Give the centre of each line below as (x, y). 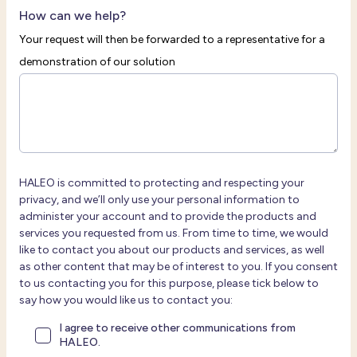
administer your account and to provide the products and (168, 216)
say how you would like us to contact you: (126, 300)
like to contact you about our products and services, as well (172, 250)
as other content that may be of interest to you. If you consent (178, 267)
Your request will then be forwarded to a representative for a (172, 39)
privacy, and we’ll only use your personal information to (159, 200)
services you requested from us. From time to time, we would (174, 233)
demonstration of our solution (97, 62)
